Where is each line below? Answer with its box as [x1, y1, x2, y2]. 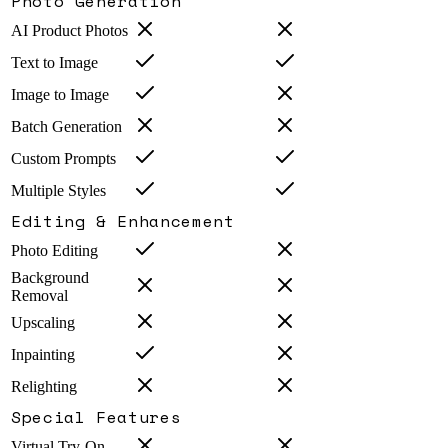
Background [11, 269, 89, 287]
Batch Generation [11, 118, 122, 136]
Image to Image [11, 86, 109, 104]
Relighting [11, 378, 77, 396]
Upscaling [11, 314, 75, 332]
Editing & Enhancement [11, 209, 235, 234]
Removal [11, 287, 68, 305]
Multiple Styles [11, 182, 106, 200]
